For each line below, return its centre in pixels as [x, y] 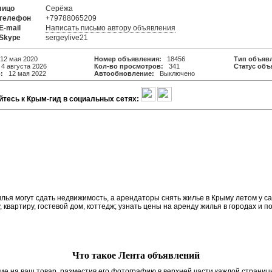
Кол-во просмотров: [129, 66]
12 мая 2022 [25, 73]
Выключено [175, 73]
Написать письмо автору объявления [111, 28]
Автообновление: [124, 73]
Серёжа [59, 8]
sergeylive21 [67, 38]
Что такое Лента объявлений [136, 255]
